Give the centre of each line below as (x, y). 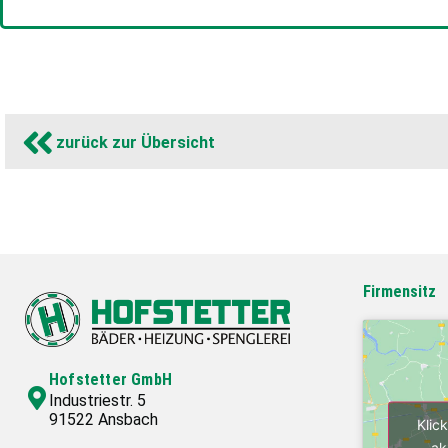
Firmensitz (399, 292)
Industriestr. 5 (97, 401)
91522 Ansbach (103, 420)
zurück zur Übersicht (135, 143)
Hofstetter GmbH (110, 380)
